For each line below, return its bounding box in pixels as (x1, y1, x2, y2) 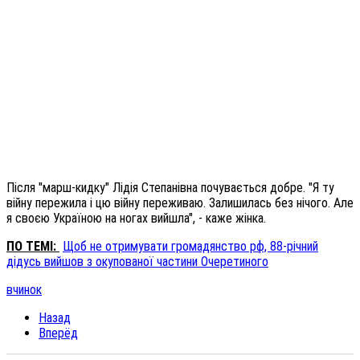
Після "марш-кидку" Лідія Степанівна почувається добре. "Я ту (6, 180, 334, 196)
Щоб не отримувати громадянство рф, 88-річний (63, 239, 318, 255)
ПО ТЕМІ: (6, 239, 59, 255)
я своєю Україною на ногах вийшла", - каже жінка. (6, 211, 266, 227)
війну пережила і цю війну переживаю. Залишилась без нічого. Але (6, 195, 354, 211)
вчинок (6, 282, 42, 298)
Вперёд (39, 325, 78, 342)
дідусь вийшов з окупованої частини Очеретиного (6, 254, 268, 270)
